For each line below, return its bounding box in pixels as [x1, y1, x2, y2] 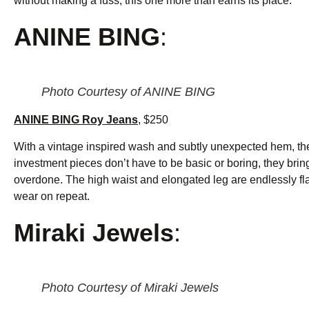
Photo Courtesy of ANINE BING [41, 85, 215, 99]
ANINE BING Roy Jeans [14, 114, 138, 126]
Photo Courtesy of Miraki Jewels [41, 281, 219, 295]
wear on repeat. [14, 190, 90, 202]
